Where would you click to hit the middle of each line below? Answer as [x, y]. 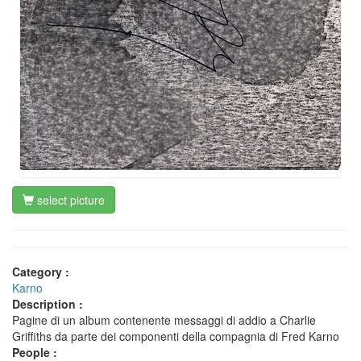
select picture [69, 200]
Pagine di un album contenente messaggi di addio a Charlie [164, 320]
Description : [48, 304]
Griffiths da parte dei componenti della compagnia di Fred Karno [176, 336]
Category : [41, 272]
